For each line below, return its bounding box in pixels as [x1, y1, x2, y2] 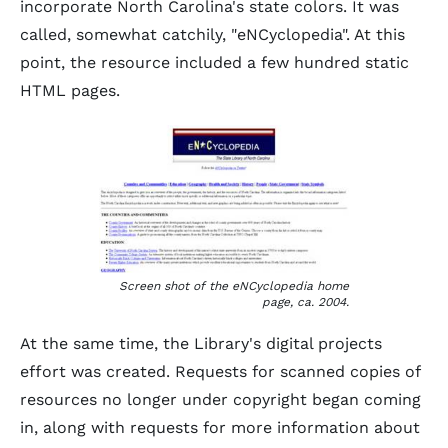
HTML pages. [20, 81, 120, 100]
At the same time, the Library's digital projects [20, 334, 382, 353]
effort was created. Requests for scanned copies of [20, 362, 420, 381]
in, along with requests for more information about [20, 418, 420, 437]
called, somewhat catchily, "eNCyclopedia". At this [20, 25, 405, 44]
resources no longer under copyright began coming [20, 390, 421, 409]
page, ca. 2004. [262, 295, 349, 309]
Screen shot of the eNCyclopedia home [119, 279, 349, 293]
